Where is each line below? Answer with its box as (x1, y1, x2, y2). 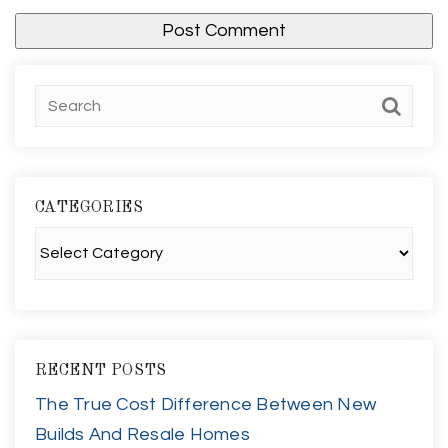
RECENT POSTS (35, 362, 167, 379)
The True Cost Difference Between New (35, 394, 376, 414)
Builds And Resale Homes (35, 424, 250, 444)
